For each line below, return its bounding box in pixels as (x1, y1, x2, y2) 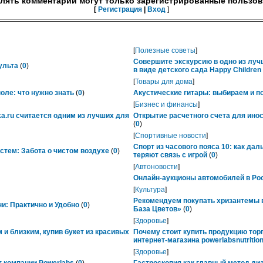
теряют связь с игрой (133, 151, 207, 159)
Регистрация (98, 5, 142, 14)
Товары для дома (135, 77, 193, 86)
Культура (135, 186, 165, 194)
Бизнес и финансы (135, 100, 198, 109)
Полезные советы (135, 46, 195, 55)
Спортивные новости (135, 131, 206, 140)
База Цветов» (133, 205, 181, 213)
